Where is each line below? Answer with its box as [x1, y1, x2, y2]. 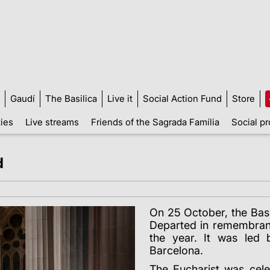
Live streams [25, 116, 79, 128]
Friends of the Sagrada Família [90, 116, 219, 128]
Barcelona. [149, 243, 203, 257]
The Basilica [45, 92, 97, 104]
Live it [107, 92, 133, 104]
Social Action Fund [143, 92, 222, 104]
